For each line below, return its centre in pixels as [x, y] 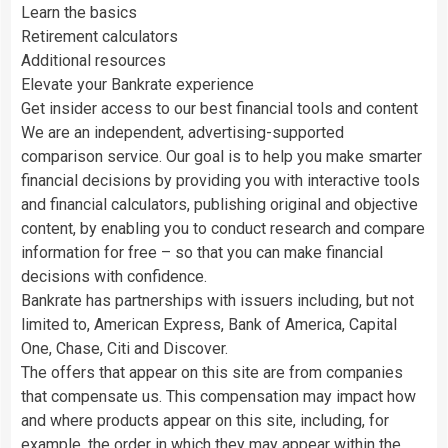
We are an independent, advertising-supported [182, 132]
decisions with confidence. [114, 276]
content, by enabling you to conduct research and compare [223, 228]
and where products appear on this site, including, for [205, 420]
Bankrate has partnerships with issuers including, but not [217, 300]
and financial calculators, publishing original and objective [219, 204]
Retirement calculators [99, 36]
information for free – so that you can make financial [202, 252]
